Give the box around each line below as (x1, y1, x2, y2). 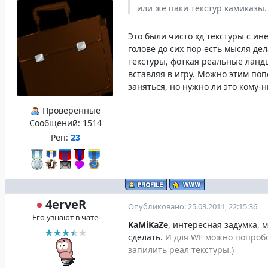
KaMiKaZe (128, 219, 168, 230)
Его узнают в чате (32, 212, 98, 223)
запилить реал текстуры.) (128, 244, 234, 255)
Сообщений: (29, 117, 83, 129)
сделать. (128, 232, 165, 243)
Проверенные (39, 105, 100, 116)
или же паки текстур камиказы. (137, 2, 267, 14)
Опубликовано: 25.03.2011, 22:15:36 (128, 201, 257, 212)
